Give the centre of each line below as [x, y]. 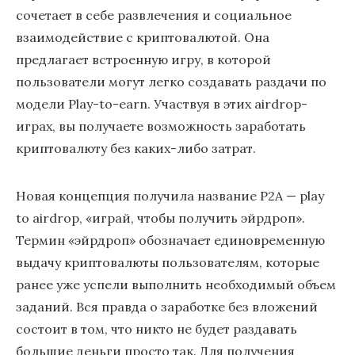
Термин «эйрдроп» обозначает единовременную [170, 240]
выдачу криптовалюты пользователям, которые [168, 262]
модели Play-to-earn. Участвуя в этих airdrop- [162, 104]
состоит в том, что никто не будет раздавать [157, 329]
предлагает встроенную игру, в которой [143, 59]
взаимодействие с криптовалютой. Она [143, 37]
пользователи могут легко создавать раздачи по [171, 82]
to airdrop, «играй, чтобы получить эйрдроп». [160, 218]
